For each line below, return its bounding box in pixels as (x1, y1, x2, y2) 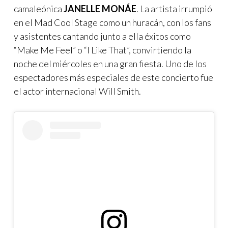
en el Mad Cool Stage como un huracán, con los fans (14, 16, 211, 28)
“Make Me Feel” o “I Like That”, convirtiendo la (14, 44, 191, 55)
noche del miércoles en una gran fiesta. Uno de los (14, 58, 207, 69)
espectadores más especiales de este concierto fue (14, 71, 213, 83)
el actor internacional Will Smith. (14, 85, 142, 97)
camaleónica (14, 3, 64, 14)
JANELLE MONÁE (64, 3, 136, 14)
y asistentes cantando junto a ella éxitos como (14, 30, 191, 42)
